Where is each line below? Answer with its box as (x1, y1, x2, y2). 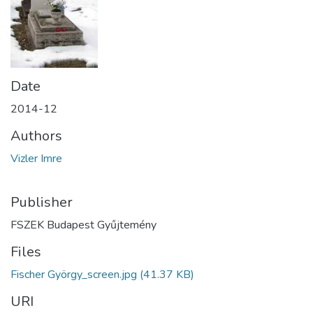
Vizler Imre (10, 150, 62, 166)
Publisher (10, 192, 73, 212)
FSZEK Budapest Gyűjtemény (10, 217, 156, 233)
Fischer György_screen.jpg (10, 266, 137, 282)
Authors (10, 126, 62, 145)
